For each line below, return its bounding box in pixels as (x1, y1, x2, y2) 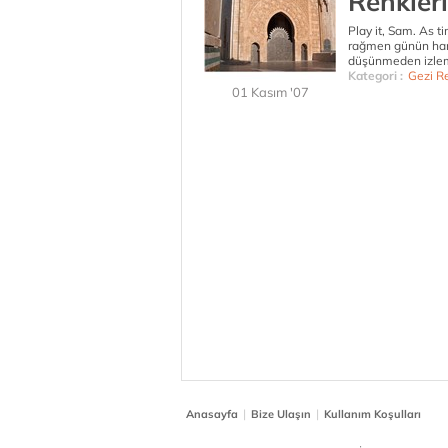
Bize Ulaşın (251, 407, 311, 421)
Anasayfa (186, 407, 238, 421)
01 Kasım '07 (231, 84, 309, 100)
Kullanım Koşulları (324, 407, 421, 421)
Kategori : (348, 68, 403, 83)
